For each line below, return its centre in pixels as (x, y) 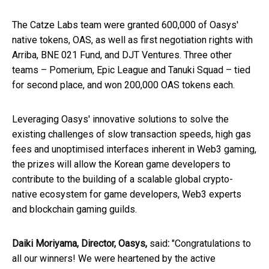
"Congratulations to (211, 244)
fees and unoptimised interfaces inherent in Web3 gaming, (134, 150)
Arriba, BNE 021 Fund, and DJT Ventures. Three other (122, 55)
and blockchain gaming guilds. (74, 210)
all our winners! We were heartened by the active (114, 259)
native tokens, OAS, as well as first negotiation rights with (132, 40)
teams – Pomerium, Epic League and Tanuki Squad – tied (131, 70)
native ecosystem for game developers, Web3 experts (127, 195)
